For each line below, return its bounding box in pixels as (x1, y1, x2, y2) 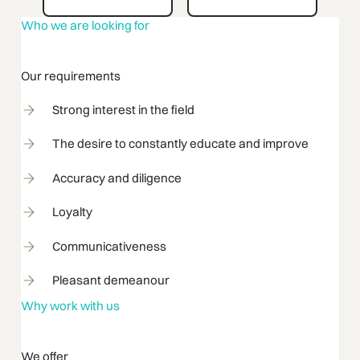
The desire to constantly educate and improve (52, 136, 309, 152)
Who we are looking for (21, 17, 150, 33)
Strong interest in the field (52, 102, 195, 118)
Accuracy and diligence (52, 170, 182, 186)
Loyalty (52, 204, 93, 220)
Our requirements (21, 67, 121, 84)
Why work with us (21, 298, 121, 314)
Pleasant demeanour (52, 272, 170, 288)
